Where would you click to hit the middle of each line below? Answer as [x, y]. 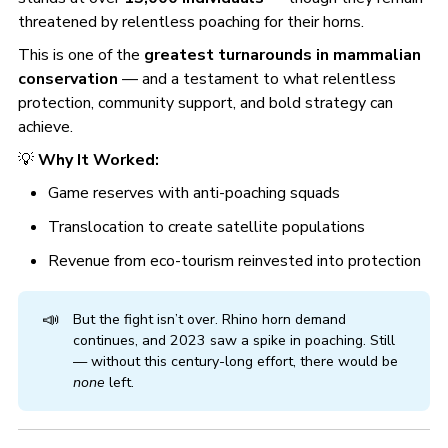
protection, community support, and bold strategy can [205, 103]
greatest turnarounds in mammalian [282, 55]
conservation [67, 79]
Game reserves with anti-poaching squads [194, 192]
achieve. [45, 127]
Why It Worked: [98, 159]
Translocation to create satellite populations [207, 226]
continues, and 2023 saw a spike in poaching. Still [233, 340]
